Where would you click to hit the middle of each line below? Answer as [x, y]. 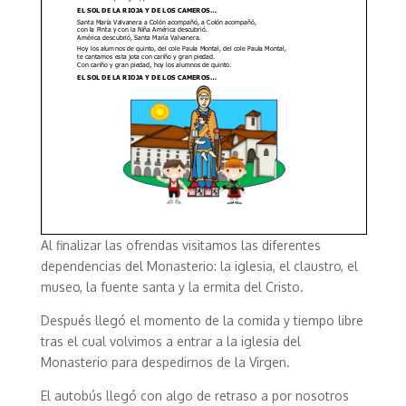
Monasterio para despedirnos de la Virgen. [165, 362]
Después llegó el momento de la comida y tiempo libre [202, 321]
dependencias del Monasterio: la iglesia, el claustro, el [199, 266]
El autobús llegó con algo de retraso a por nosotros [194, 396]
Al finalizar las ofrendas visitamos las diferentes [180, 246]
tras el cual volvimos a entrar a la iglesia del [170, 342]
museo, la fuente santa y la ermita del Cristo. [172, 287]
